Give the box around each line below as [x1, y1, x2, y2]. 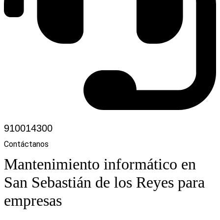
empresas [4, 191, 62, 209]
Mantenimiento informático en [4, 155, 196, 173]
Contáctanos [4, 139, 49, 149]
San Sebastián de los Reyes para [4, 173, 205, 191]
